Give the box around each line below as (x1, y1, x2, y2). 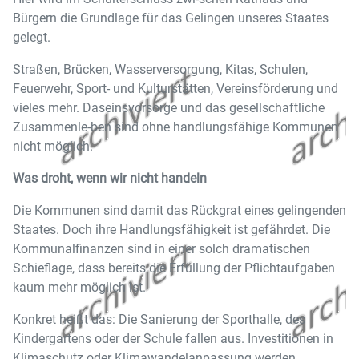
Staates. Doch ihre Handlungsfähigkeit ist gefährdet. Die (13, 222, 330, 237)
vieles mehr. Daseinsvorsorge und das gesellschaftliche (13, 100, 325, 115)
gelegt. (13, 30, 50, 45)
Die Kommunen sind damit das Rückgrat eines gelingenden (13, 203, 346, 218)
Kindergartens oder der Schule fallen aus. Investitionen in (13, 331, 333, 346)
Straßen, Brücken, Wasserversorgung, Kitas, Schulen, (13, 62, 308, 77)
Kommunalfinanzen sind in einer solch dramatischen (13, 241, 310, 256)
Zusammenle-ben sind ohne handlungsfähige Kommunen (13, 119, 338, 135)
